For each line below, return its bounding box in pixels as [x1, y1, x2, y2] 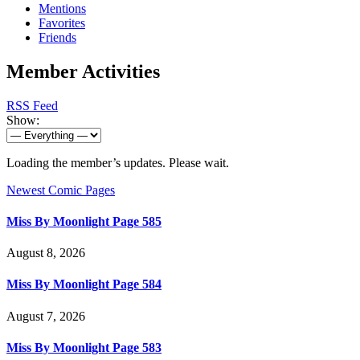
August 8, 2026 [6, 246, 85, 260]
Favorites [39, 15, 85, 30]
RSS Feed [6, 98, 58, 112]
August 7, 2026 [6, 309, 85, 323]
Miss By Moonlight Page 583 [6, 340, 162, 354]
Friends [39, 30, 76, 44]
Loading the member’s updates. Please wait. [6, 155, 229, 170]
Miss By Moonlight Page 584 [6, 277, 162, 292]
